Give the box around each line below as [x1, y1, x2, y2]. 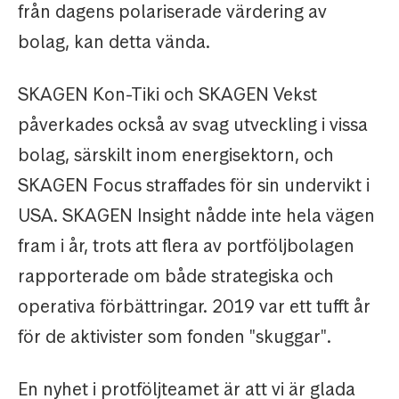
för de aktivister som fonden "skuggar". [18, 325, 331, 349]
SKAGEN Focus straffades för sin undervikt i [18, 174, 370, 198]
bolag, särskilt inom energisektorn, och [18, 143, 334, 167]
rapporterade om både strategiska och [18, 265, 334, 289]
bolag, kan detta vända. [18, 30, 210, 54]
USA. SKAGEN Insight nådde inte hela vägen [18, 204, 375, 228]
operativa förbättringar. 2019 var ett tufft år [18, 295, 370, 319]
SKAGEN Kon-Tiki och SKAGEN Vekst [18, 83, 317, 107]
